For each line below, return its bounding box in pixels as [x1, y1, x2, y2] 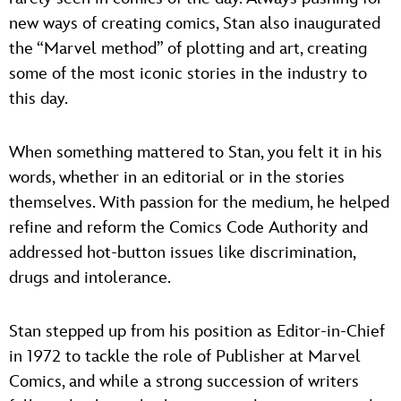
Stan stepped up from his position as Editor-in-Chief [9, 320, 385, 342]
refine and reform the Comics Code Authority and [9, 217, 368, 238]
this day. [9, 88, 68, 109]
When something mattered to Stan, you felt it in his [9, 141, 382, 163]
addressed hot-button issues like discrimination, [9, 242, 355, 263]
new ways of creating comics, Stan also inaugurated [9, 13, 380, 34]
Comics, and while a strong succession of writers [9, 371, 359, 392]
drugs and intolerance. [9, 267, 171, 288]
